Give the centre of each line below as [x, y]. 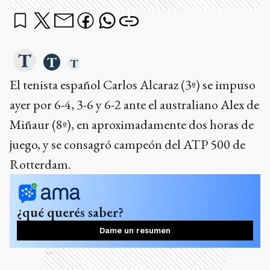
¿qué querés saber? [70, 212]
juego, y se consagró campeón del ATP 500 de [127, 145]
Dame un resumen [135, 231]
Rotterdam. [40, 165]
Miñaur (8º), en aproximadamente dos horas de [132, 125]
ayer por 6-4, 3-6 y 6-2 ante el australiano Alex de [134, 105]
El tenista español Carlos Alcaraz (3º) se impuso [133, 85]
